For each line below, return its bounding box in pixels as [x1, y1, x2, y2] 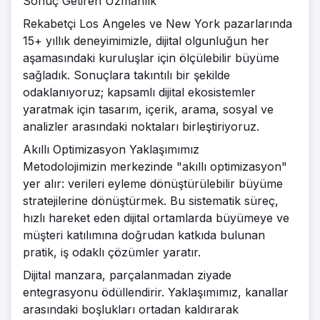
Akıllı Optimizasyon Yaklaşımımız [23, 142, 199, 156]
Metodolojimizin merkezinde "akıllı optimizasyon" [23, 159, 287, 174]
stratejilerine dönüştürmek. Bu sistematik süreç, [23, 194, 279, 208]
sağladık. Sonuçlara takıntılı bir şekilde [23, 68, 230, 82]
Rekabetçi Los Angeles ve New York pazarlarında [23, 16, 292, 31]
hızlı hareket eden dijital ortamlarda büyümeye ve [23, 211, 289, 225]
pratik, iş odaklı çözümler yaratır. [23, 245, 201, 259]
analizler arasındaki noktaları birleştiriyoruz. [23, 119, 259, 134]
